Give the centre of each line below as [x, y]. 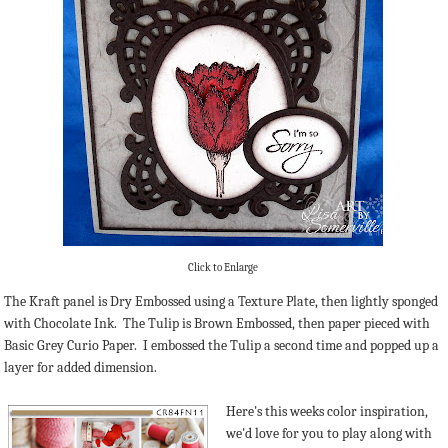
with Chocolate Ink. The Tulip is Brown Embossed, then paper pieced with [217, 323]
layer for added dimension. [80, 367]
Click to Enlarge [223, 268]
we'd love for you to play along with [329, 433]
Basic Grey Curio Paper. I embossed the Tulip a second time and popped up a [221, 345]
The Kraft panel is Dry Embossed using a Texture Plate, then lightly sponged [221, 301]
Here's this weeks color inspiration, [327, 411]
